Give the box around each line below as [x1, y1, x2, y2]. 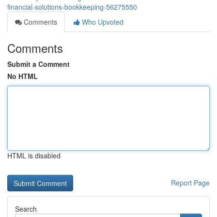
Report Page [171, 178, 210, 187]
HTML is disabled [7, 151, 61, 160]
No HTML [7, 71, 38, 81]
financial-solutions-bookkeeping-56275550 [7, 2, 137, 12]
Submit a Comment [7, 59, 70, 69]
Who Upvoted [80, 17, 124, 27]
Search [15, 204, 37, 214]
